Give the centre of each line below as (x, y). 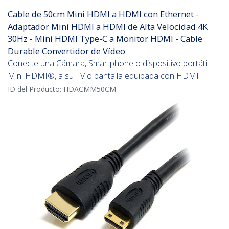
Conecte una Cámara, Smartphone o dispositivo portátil (108, 64)
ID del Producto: (36, 89)
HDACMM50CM (90, 89)
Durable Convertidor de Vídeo (66, 51)
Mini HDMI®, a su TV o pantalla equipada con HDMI (103, 76)
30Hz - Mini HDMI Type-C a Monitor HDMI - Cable (105, 39)
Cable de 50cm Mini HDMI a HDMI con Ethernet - (103, 14)
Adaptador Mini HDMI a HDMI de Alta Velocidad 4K (108, 27)
